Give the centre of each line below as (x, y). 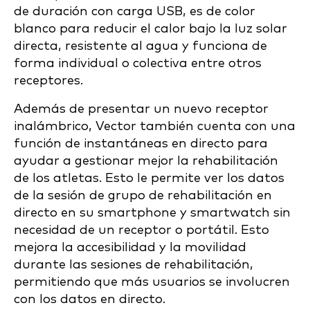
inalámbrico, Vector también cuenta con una (155, 126)
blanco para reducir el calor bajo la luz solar (151, 29)
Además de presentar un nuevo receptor (141, 109)
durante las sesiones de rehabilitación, (134, 265)
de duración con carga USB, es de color (135, 11)
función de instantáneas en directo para (141, 144)
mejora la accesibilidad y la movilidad (130, 247)
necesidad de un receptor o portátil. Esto (142, 230)
